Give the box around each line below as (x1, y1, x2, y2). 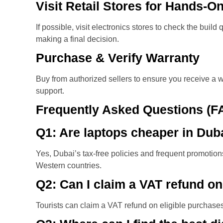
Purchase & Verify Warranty (36, 51, 200, 65)
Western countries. (36, 161, 102, 170)
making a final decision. (36, 35, 119, 44)
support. (36, 87, 64, 96)
